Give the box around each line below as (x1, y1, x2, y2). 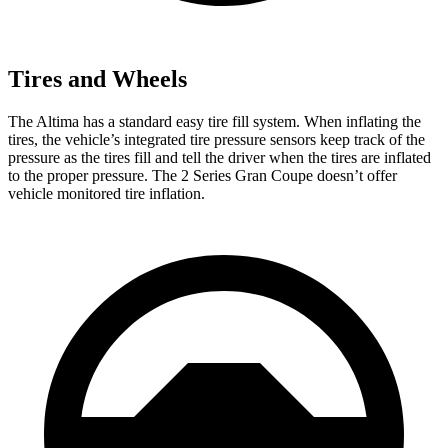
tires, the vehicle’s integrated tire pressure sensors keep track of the (8, 130, 425, 148)
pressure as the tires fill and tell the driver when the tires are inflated (8, 148, 431, 166)
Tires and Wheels (8, 65, 187, 92)
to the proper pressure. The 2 (8, 166, 189, 184)
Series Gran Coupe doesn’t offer (189, 166, 397, 184)
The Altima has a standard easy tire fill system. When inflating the (8, 112, 421, 130)
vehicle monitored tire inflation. (8, 184, 205, 202)
